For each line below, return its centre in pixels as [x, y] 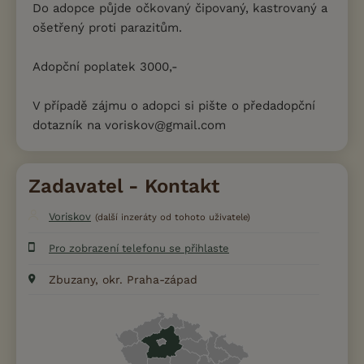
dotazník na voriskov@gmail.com [129, 125]
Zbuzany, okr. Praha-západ [123, 279]
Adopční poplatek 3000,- [105, 66]
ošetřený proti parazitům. [107, 27]
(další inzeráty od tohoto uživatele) [173, 217]
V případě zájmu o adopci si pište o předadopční [174, 105]
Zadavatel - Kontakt [124, 186]
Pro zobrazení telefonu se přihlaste [139, 248]
